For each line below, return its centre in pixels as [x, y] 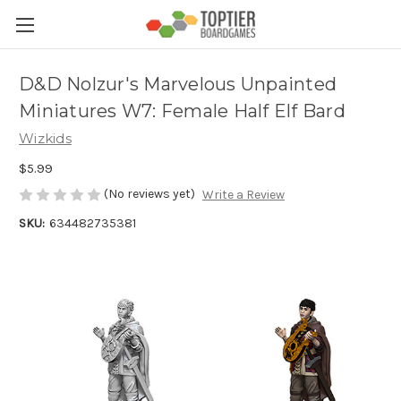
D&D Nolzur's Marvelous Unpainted [178, 85]
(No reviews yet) [149, 193]
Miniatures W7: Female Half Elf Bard [182, 111]
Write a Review [243, 195]
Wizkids [45, 138]
